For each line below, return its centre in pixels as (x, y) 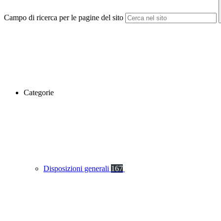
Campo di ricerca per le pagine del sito (64, 18)
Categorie (39, 93)
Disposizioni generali (77, 169)
